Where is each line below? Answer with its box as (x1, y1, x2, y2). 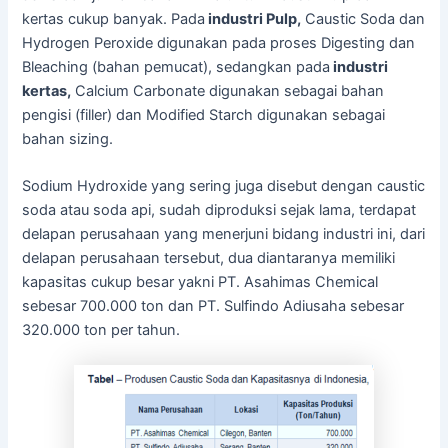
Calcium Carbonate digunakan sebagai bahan (71, 81, 385, 100)
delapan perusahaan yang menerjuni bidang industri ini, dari (22, 225, 426, 244)
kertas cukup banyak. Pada (22, 9, 206, 28)
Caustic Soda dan (301, 9, 426, 28)
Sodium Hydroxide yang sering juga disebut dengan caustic (22, 177, 426, 196)
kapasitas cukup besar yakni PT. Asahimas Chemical (22, 273, 379, 292)
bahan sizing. (22, 129, 114, 148)
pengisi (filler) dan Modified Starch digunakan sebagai (22, 105, 386, 124)
